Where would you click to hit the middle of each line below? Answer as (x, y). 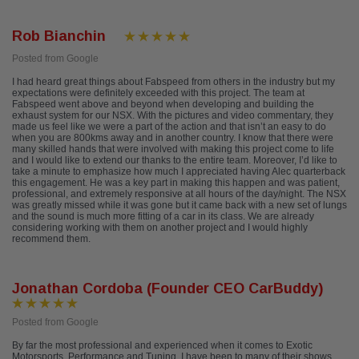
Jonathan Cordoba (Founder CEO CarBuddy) (167, 289)
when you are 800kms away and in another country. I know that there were (173, 138)
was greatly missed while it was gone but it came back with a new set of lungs (179, 206)
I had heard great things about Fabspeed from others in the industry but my (173, 82)
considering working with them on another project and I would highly (160, 228)
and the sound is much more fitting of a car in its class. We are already (163, 217)
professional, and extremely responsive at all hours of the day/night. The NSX (179, 194)
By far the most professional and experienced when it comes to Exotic (162, 346)
